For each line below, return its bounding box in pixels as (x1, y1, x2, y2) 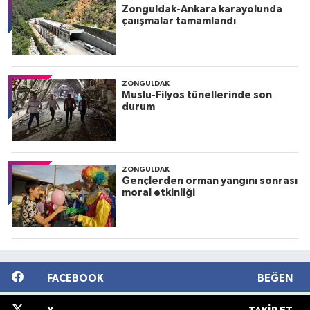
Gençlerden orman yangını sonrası (121, 176, 298, 187)
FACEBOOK (46, 273, 103, 284)
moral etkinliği (121, 188, 195, 199)
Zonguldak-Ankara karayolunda (121, 4, 282, 15)
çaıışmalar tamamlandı (121, 16, 236, 27)
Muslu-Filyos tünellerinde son (121, 90, 272, 101)
